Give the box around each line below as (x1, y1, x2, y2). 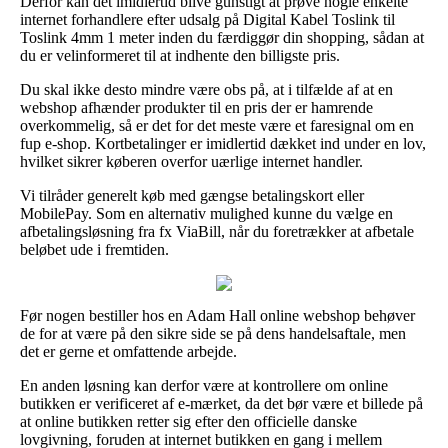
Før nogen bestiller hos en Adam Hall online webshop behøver (20, 306, 415, 324)
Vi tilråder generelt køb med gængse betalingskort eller (20, 186, 364, 204)
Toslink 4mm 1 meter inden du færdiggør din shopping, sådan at (20, 28, 424, 46)
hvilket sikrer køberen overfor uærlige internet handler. (20, 152, 363, 170)
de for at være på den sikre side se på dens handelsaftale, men (20, 324, 406, 342)
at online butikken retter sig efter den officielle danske (20, 412, 357, 430)
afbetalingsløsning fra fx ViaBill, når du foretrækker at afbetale (20, 222, 414, 240)
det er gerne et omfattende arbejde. (20, 342, 237, 360)
